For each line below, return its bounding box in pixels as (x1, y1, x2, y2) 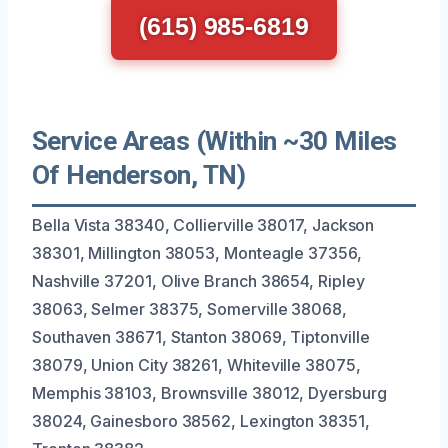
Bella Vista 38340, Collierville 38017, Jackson (32, 214, 375, 235)
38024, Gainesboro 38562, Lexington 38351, (32, 410, 370, 431)
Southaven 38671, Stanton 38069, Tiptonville (32, 326, 370, 347)
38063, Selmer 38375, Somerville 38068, (32, 298, 347, 319)
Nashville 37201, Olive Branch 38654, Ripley (32, 270, 365, 291)
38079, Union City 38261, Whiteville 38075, (32, 354, 361, 375)
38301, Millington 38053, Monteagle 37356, (32, 242, 362, 263)
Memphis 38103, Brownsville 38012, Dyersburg (32, 382, 387, 403)
